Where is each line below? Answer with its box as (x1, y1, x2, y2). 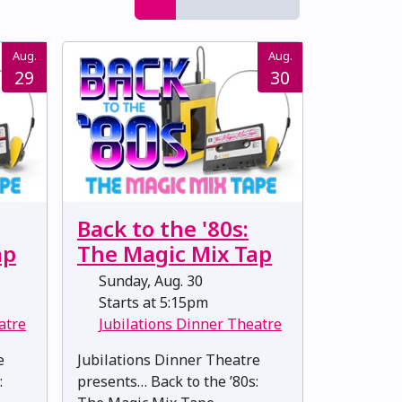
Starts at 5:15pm (95, 293, 208, 313)
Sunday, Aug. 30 (95, 271, 203, 292)
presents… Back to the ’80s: (77, 371, 258, 392)
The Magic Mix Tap (77, 239, 272, 269)
